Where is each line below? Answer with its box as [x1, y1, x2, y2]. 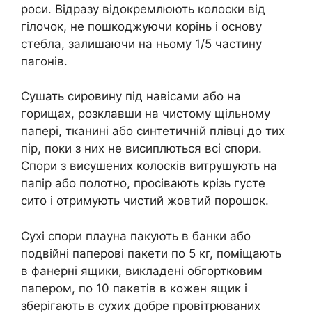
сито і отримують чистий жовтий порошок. [21, 194, 269, 208]
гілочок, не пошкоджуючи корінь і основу [21, 19, 262, 33]
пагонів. [21, 54, 68, 68]
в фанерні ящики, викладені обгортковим [21, 263, 263, 278]
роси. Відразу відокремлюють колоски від [21, 1, 265, 16]
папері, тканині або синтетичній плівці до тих [21, 124, 285, 139]
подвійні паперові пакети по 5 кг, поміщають [21, 246, 281, 260]
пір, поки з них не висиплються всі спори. [21, 141, 262, 156]
